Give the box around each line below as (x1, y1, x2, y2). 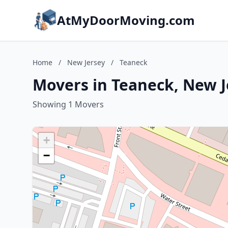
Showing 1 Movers (33, 99, 104, 110)
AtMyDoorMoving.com (57, 12, 195, 28)
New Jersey (67, 58, 105, 67)
